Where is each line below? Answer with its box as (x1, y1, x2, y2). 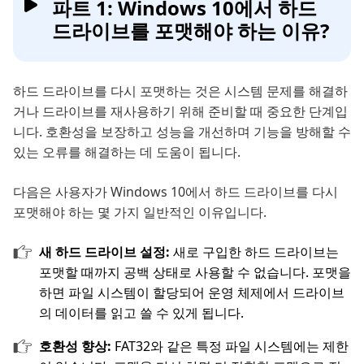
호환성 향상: (39, 337, 115, 356)
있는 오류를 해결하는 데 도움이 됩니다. (13, 143, 240, 162)
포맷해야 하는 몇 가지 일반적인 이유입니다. (13, 203, 266, 222)
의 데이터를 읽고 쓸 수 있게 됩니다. (39, 304, 244, 323)
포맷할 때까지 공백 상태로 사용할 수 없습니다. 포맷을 (39, 263, 351, 282)
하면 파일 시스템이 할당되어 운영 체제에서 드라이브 (39, 284, 344, 302)
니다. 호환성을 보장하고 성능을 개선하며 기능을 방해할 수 (13, 123, 351, 141)
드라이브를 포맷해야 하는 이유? (52, 17, 329, 45)
